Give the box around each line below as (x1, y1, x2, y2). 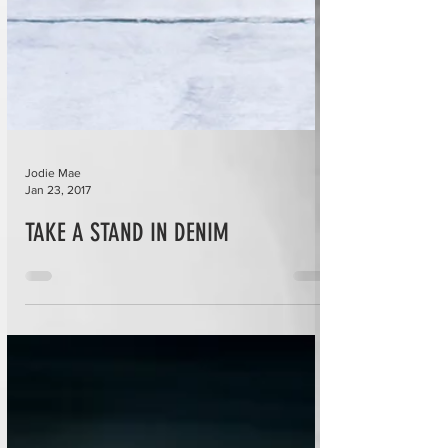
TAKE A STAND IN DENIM (25, 245, 229, 274)
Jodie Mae (25, 193, 81, 207)
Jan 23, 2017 (25, 209, 91, 224)
